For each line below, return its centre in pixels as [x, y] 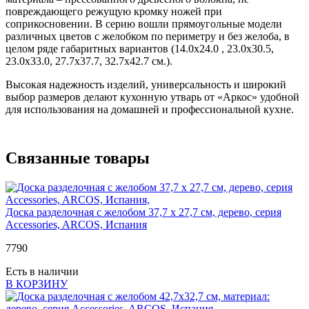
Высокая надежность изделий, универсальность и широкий [146, 84]
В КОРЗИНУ [37, 283]
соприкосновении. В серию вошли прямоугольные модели [144, 23]
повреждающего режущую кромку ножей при [114, 11]
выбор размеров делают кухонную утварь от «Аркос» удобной [152, 97]
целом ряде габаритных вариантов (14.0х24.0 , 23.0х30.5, [140, 48]
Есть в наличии [42, 271]
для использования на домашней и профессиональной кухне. [150, 109]
